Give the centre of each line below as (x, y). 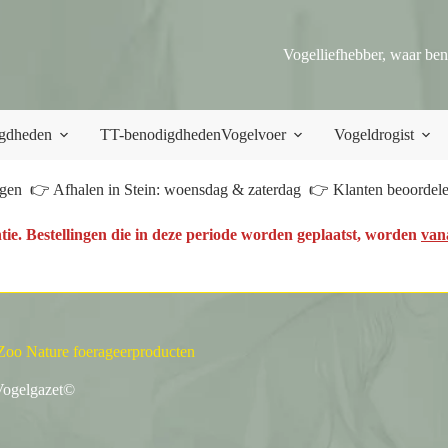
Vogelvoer (253, 134)
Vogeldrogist (374, 134)
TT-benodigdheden (160, 134)
